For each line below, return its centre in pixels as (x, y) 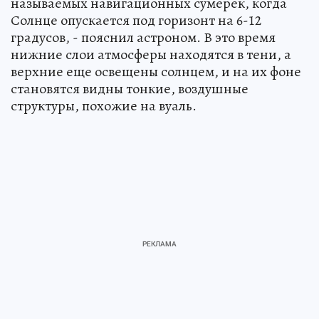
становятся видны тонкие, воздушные (130, 89)
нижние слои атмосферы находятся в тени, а (151, 55)
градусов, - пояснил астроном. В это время (143, 38)
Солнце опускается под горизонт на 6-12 (136, 21)
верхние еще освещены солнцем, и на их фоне (156, 72)
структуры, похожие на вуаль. (104, 106)
